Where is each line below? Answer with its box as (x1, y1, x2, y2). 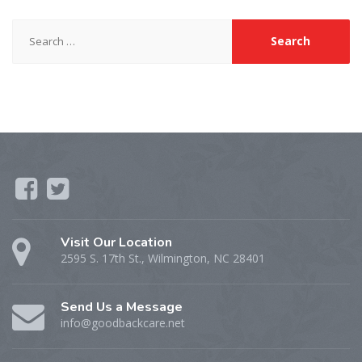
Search (12, 19, 52, 36)
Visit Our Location (61, 233, 172, 251)
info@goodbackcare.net (61, 314, 185, 330)
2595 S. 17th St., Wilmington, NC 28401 (61, 250, 265, 266)
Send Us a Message (61, 297, 183, 316)
